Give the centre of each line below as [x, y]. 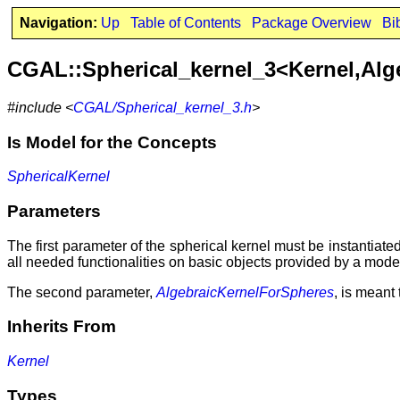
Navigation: [58, 23]
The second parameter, [82, 292]
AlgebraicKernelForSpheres [245, 292]
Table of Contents [185, 23]
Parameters [54, 211]
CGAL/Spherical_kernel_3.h [162, 107]
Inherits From [62, 327]
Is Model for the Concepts [112, 142]
